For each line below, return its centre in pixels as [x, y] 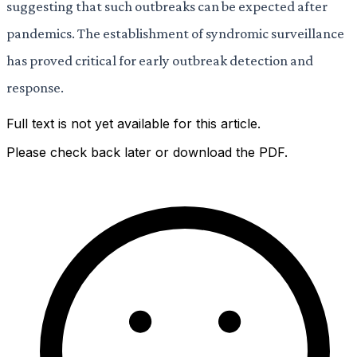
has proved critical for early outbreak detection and [160, 60]
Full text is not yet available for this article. [133, 124]
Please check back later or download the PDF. [147, 153]
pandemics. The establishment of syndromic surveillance [175, 33]
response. [35, 87]
